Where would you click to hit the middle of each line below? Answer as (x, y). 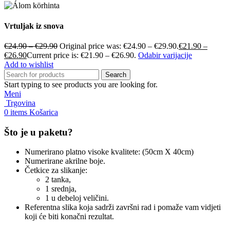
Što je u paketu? (39, 132)
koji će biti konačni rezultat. (69, 217)
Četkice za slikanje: (56, 170)
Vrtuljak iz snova (34, 26)
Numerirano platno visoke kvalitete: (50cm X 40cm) (109, 152)
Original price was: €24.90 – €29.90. (119, 46)
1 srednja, (61, 189)
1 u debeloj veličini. (77, 198)
